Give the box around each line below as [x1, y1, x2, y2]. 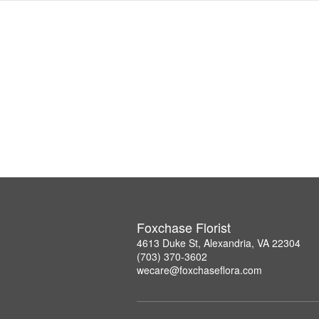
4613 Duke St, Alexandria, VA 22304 [137, 236, 300, 251]
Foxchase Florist [137, 218, 231, 237]
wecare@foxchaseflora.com [137, 263, 262, 278]
